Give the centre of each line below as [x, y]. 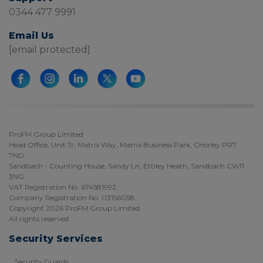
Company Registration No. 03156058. [73, 197]
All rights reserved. [40, 218]
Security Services [56, 238]
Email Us [31, 35]
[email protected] [50, 49]
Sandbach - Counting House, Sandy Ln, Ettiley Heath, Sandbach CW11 [127, 166]
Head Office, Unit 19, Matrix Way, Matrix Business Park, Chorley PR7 [123, 144]
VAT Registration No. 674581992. [63, 187]
